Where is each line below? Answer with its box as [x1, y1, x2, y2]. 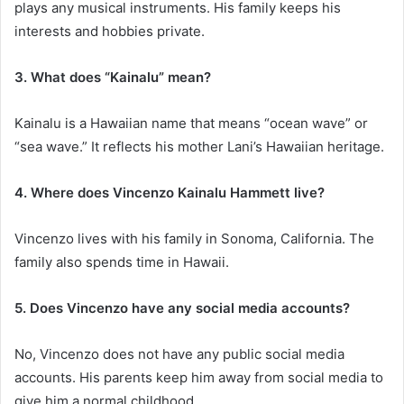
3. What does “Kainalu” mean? [14, 69, 211, 87]
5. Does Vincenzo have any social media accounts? [14, 299, 350, 317]
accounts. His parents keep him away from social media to [14, 369, 383, 387]
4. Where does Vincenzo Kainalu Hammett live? [14, 184, 325, 202]
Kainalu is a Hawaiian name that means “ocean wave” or [14, 115, 368, 133]
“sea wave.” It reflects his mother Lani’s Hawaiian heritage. [14, 138, 384, 156]
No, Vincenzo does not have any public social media [14, 345, 344, 363]
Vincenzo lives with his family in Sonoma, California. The [14, 230, 374, 248]
